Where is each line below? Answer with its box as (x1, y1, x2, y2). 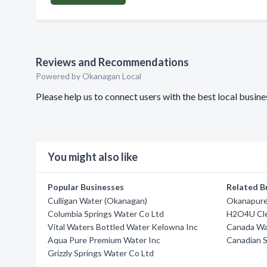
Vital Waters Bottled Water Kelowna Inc (48, 222, 198, 232)
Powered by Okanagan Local (36, 71, 141, 81)
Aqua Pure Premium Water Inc (48, 235, 160, 245)
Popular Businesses (48, 182, 124, 192)
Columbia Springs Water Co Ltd (48, 209, 164, 219)
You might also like (48, 150, 138, 163)
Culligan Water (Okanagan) (48, 195, 147, 206)
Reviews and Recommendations (36, 55, 189, 69)
